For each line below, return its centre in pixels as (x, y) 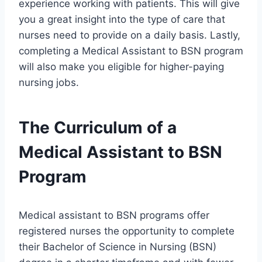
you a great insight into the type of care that (122, 20)
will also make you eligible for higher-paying (121, 67)
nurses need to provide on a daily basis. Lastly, (130, 35)
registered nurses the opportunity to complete (127, 231)
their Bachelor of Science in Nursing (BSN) (118, 247)
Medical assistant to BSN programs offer (114, 216)
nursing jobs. (49, 83)
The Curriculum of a (98, 128)
